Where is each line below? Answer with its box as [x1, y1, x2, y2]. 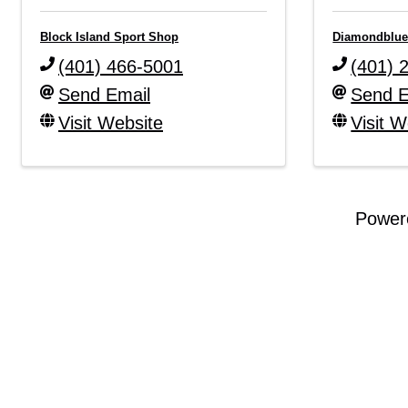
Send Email [58, 84, 150, 105]
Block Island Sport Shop [40, 30, 178, 44]
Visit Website [58, 112, 163, 133]
